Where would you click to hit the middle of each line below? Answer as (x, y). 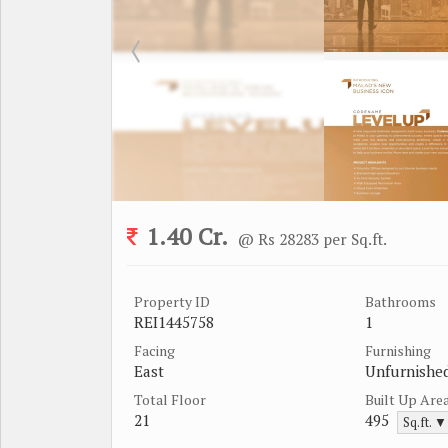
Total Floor (170, 399)
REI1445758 (174, 321)
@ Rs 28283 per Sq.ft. (312, 238)
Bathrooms (400, 301)
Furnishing (398, 350)
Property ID (172, 301)
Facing (154, 350)
